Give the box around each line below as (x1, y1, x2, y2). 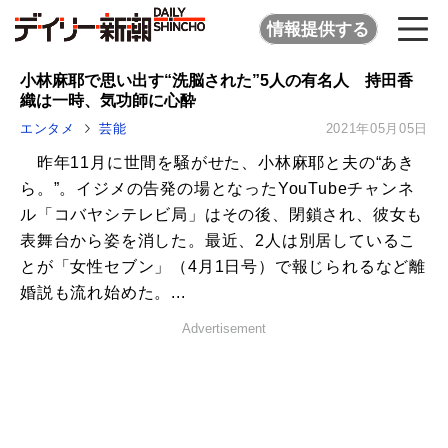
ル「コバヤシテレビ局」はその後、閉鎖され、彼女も (20, 206, 424, 224)
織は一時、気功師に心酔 (20, 91, 196, 109)
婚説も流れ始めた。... (20, 284, 186, 302)
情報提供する (267, 19, 370, 39)
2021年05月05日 (325, 121, 428, 137)
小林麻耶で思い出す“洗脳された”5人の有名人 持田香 (20, 71, 413, 89)
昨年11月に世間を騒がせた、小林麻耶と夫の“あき (20, 154, 415, 172)
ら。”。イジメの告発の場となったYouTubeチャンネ (20, 180, 415, 198)
